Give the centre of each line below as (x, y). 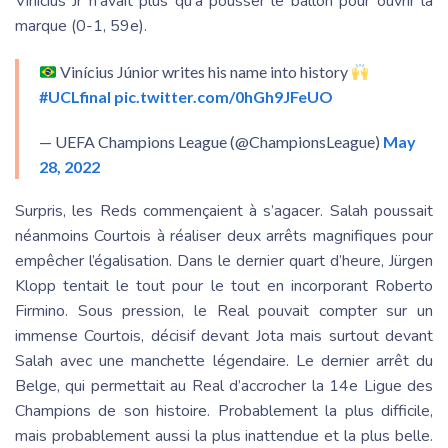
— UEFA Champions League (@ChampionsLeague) (211, 141)
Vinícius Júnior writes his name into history (204, 71)
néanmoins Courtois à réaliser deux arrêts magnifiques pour (224, 236)
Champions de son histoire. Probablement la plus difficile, (224, 411)
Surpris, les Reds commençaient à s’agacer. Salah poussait (224, 211)
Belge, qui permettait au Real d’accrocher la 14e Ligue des (224, 386)
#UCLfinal (75, 96)
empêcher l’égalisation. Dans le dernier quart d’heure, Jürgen (224, 261)
